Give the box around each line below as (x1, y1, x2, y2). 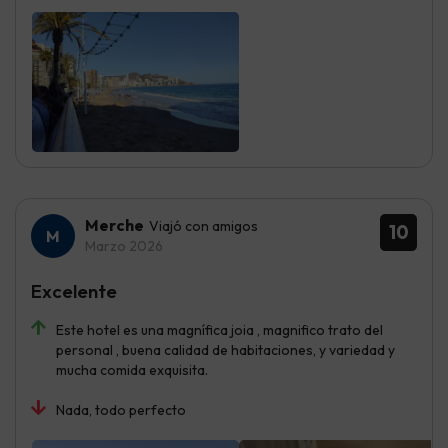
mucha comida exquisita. (56, 361, 208, 380)
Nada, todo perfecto (56, 401, 186, 420)
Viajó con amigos (149, 217, 258, 236)
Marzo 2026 (85, 237, 163, 256)
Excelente (31, 279, 117, 304)
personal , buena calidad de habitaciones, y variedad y (56, 341, 395, 360)
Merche (85, 215, 144, 236)
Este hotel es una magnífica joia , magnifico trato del (56, 321, 383, 340)
